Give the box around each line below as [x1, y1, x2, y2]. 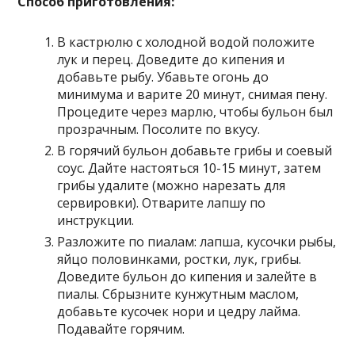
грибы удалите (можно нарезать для [57, 177, 286, 195]
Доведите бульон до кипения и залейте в [57, 268, 318, 286]
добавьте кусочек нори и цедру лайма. [57, 303, 301, 321]
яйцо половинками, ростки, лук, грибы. [57, 250, 302, 269]
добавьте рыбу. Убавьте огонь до [57, 68, 269, 86]
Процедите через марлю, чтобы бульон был [57, 103, 334, 121]
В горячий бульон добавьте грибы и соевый [57, 142, 333, 160]
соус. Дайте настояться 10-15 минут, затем [57, 159, 322, 177]
